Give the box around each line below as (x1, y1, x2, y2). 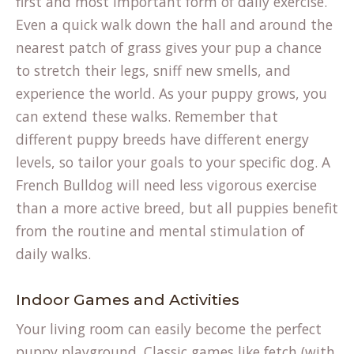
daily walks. (16, 244, 91, 263)
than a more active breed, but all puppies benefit (16, 198, 338, 217)
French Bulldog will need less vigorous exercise (16, 175, 317, 194)
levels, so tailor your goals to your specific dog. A (16, 153, 330, 171)
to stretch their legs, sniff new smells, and (16, 61, 291, 80)
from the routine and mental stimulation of (16, 221, 304, 240)
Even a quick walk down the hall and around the (16, 15, 333, 34)
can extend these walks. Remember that (16, 107, 278, 126)
